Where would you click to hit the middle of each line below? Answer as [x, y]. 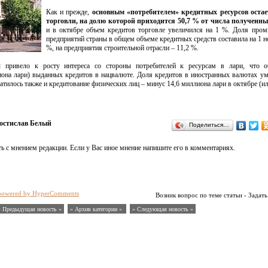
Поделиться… [209, 125]
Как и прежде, [69, 12]
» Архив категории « [97, 209]
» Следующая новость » [163, 209]
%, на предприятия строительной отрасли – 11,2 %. [122, 48]
